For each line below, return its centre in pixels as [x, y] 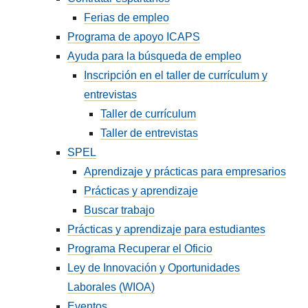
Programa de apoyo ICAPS [134, 37]
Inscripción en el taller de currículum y [176, 75]
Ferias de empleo [127, 18]
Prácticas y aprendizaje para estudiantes [167, 229]
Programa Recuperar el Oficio [140, 249]
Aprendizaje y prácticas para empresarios [185, 172]
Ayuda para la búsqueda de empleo [155, 56]
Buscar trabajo [120, 210]
